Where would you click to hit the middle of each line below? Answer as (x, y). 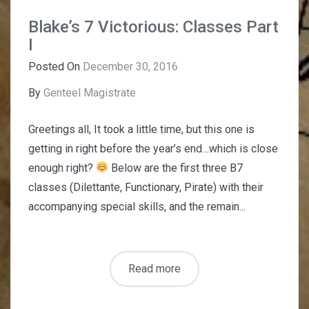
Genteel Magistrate (90, 92)
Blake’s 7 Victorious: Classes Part (153, 27)
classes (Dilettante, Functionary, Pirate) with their (146, 187)
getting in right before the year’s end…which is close (153, 148)
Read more (154, 268)
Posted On (56, 66)
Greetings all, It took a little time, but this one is (141, 129)
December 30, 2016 (130, 66)
